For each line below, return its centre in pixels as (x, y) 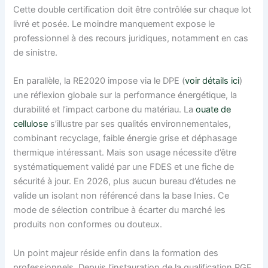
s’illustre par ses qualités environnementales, (140, 124)
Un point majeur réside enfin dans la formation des (116, 253)
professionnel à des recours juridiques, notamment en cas (131, 38)
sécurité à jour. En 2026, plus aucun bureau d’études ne (125, 182)
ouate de (214, 110)
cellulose (31, 124)
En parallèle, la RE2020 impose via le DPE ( (99, 81)
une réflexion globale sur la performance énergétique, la (125, 95)
